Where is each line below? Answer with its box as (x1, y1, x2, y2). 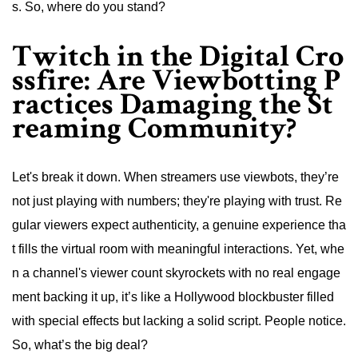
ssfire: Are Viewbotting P (12, 60, 340, 100)
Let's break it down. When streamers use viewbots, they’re (12, 170, 339, 185)
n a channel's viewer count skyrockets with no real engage (12, 266, 340, 280)
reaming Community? (12, 108, 296, 148)
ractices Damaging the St (12, 84, 333, 124)
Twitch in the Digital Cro (12, 36, 344, 76)
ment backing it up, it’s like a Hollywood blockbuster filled (12, 290, 334, 304)
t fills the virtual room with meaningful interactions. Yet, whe (12, 242, 344, 257)
